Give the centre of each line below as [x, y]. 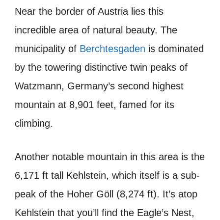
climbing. [34, 124]
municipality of [47, 49]
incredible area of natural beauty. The [96, 30]
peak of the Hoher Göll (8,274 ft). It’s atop [106, 194]
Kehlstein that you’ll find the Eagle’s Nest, [105, 213]
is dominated [175, 49]
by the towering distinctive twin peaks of [101, 68]
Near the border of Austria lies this [89, 12]
